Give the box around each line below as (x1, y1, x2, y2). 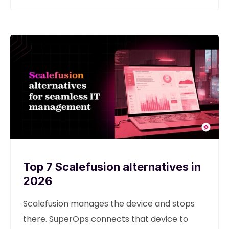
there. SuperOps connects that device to (23, 213, 188, 225)
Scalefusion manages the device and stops (23, 198, 195, 210)
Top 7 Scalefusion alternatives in (23, 160, 201, 173)
